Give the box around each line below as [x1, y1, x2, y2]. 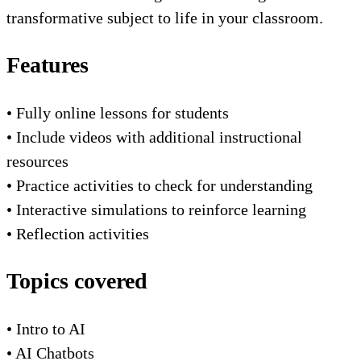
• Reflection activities [6, 224, 149, 243]
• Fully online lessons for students [6, 103, 229, 122]
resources [6, 151, 68, 170]
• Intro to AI [6, 319, 85, 338]
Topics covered [6, 268, 147, 293]
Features [6, 52, 89, 77]
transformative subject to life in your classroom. [6, 8, 323, 27]
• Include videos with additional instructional [6, 127, 302, 146]
